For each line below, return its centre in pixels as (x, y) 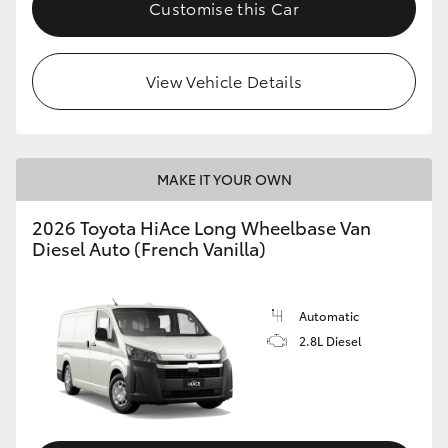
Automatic (329, 315)
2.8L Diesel (330, 340)
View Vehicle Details (224, 80)
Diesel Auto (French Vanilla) (149, 247)
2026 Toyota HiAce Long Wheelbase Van (201, 226)
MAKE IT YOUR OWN (224, 178)
